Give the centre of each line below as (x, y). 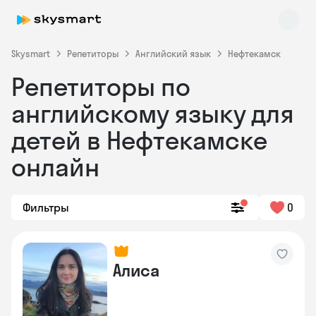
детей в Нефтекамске (139, 140)
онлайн (55, 167)
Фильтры (46, 207)
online (59, 197)
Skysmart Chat (79, 185)
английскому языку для (153, 113)
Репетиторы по (101, 86)
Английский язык (173, 54)
